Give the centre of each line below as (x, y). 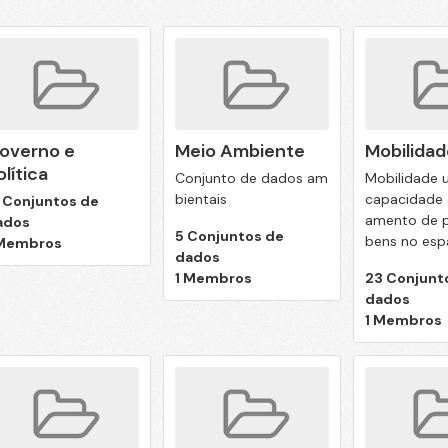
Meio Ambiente (239, 150)
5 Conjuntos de (229, 235)
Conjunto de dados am (251, 177)
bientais (200, 198)
